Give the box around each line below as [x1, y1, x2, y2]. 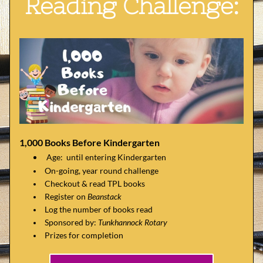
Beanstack [87, 191, 122, 201]
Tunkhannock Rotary [98, 217, 167, 227]
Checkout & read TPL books [45, 178, 145, 188]
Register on [45, 191, 87, 201]
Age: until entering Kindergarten [46, 152, 166, 162]
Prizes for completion [45, 230, 123, 240]
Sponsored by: [45, 217, 98, 227]
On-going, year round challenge [45, 166, 159, 176]
